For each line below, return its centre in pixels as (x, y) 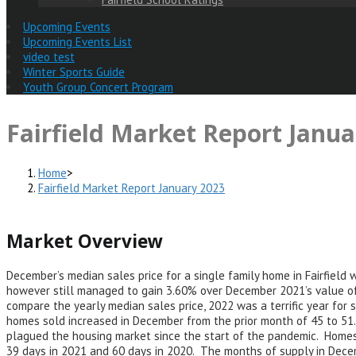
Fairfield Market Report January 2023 (132, 188)
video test (49, 56)
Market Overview (85, 241)
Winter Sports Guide (74, 72)
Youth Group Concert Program (98, 87)
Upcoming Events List (77, 41)
